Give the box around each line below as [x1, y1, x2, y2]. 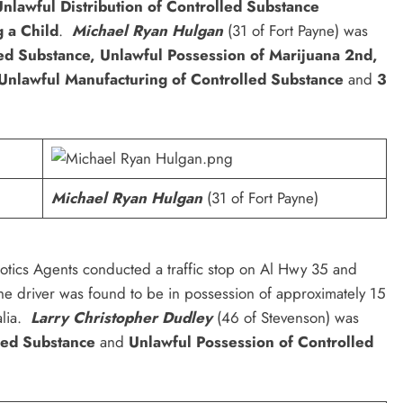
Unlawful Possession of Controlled [124, 330, 373, 353]
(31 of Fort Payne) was [223, 19, 368, 41]
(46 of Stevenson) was [212, 306, 359, 328]
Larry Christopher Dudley [31, 306, 212, 328]
